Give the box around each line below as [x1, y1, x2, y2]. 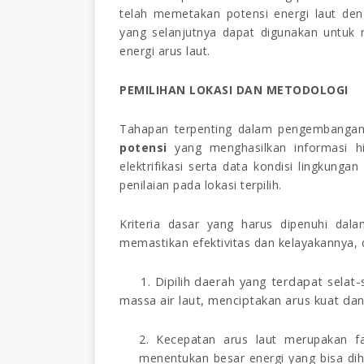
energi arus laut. [119, 42, 210, 58]
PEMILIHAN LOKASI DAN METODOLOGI [119, 81, 349, 97]
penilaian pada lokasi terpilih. [119, 176, 282, 193]
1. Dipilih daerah [119, 272, 240, 289]
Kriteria [119, 215, 168, 232]
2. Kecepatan [139, 331, 224, 347]
